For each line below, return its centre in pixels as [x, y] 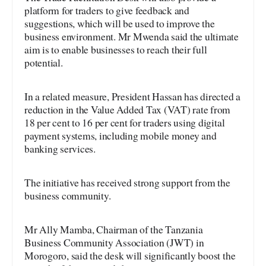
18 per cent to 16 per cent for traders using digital [125, 122]
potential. [44, 62]
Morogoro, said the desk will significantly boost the [130, 255]
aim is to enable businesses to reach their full [116, 49]
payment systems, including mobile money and [121, 135]
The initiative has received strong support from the [127, 182]
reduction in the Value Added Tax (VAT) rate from [128, 109]
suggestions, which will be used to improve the [120, 23]
